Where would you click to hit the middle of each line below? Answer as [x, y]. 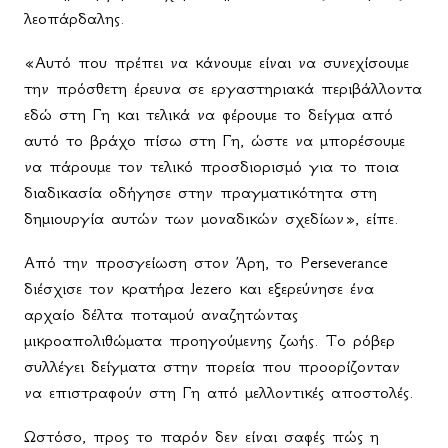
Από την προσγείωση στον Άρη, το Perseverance [206, 262]
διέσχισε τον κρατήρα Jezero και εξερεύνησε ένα [199, 288]
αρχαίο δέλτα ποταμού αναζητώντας [161, 314]
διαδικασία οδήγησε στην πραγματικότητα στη [200, 192]
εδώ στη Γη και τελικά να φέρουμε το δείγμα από [208, 114]
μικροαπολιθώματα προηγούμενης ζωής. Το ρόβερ [209, 340]
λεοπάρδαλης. [74, 18]
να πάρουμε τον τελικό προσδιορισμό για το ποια [211, 166]
